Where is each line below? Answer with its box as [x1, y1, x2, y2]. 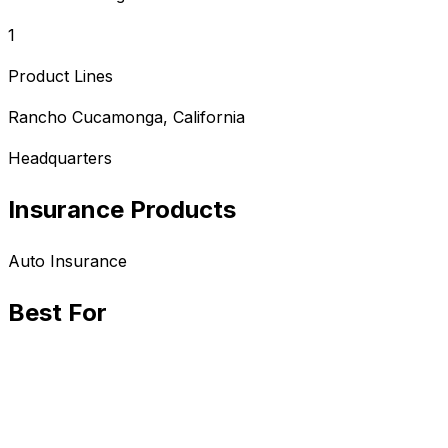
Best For [8, 298, 107, 328]
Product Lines [8, 66, 113, 87]
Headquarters [8, 148, 112, 169]
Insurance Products [8, 195, 236, 225]
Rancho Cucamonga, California [8, 107, 245, 128]
